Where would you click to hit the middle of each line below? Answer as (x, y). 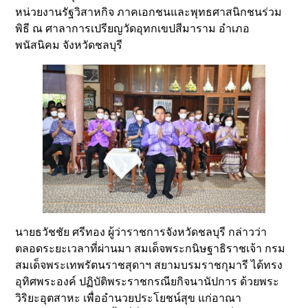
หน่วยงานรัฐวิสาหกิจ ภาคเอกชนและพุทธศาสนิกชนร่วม (149, 12)
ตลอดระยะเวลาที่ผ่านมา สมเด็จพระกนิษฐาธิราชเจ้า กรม (151, 248)
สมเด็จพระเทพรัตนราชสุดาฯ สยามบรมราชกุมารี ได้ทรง (149, 265)
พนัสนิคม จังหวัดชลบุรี (69, 45)
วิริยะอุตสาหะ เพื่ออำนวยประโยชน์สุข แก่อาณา (129, 298)
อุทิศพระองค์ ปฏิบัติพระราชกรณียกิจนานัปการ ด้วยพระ (147, 281)
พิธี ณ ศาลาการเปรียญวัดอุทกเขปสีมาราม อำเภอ (133, 29)
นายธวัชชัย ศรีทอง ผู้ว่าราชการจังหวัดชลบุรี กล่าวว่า (141, 232)
